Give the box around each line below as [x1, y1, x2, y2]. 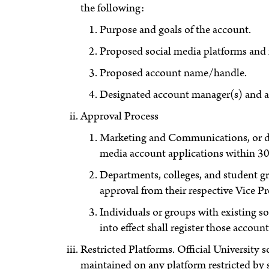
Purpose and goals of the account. [100, 21, 252, 38]
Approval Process [80, 107, 159, 124]
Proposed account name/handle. [100, 64, 247, 81]
